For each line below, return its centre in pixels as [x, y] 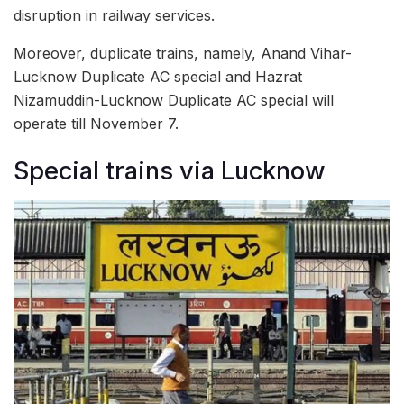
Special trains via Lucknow [170, 171]
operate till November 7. [96, 123]
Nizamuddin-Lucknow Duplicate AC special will [174, 100]
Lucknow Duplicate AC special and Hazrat [158, 76]
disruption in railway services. [114, 15]
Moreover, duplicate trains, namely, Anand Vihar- [183, 53]
